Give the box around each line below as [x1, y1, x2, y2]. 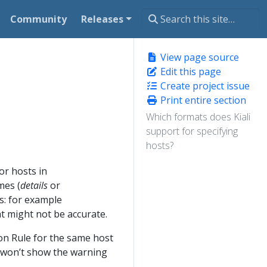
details [20, 178, 48, 192]
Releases [81, 12, 124, 26]
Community [10, 12, 67, 26]
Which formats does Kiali [146, 110, 250, 123]
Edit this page [158, 65, 221, 78]
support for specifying [146, 125, 238, 138]
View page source [158, 51, 239, 64]
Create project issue [158, 79, 250, 92]
